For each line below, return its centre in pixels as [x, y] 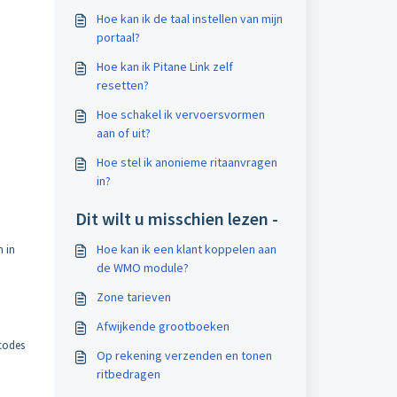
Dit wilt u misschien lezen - [176, 218]
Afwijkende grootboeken [163, 326]
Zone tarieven [133, 297]
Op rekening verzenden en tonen [184, 355]
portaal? [118, 37]
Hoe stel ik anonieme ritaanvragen [187, 162]
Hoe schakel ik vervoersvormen [180, 114]
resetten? [122, 85]
